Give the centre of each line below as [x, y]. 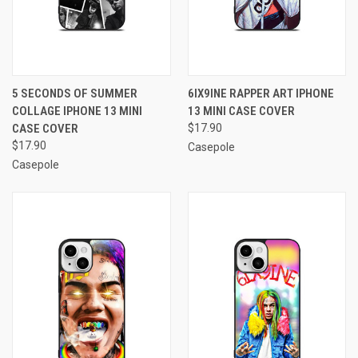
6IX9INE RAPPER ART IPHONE [261, 93]
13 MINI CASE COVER [241, 111]
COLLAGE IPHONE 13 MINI [77, 111]
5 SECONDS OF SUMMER [75, 93]
